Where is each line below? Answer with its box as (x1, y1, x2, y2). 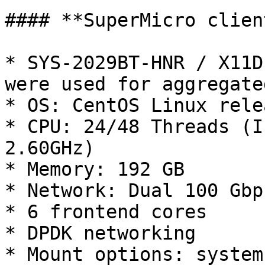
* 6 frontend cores (5, 201, 207, 222)
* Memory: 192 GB (5, 159, 185, 180)
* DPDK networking (5, 222, 196, 244)
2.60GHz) (5, 137, 95, 159)
